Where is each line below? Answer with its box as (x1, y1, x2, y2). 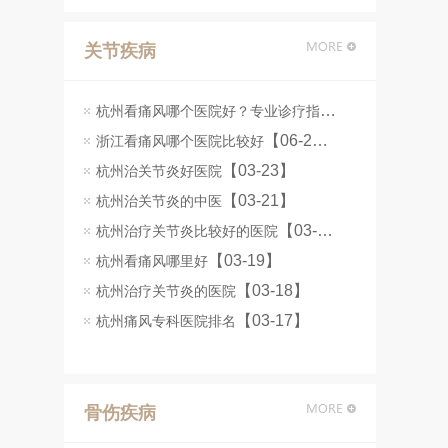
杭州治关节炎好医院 (96, 163, 222, 179)
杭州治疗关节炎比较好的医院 (96, 223, 278, 239)
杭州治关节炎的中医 (96, 193, 222, 209)
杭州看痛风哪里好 (96, 253, 208, 269)
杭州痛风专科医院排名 (96, 313, 236, 329)
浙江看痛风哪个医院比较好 (96, 133, 264, 149)
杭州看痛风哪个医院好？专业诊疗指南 (320, 102, 336, 119)
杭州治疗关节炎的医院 (96, 283, 236, 299)
